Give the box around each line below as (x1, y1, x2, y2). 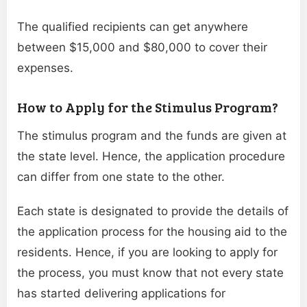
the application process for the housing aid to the (17, 225, 287, 239)
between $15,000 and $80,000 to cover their (17, 40, 267, 55)
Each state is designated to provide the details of (17, 204, 288, 219)
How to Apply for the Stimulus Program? (17, 97, 278, 117)
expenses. (17, 61, 73, 75)
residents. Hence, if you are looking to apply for (17, 245, 278, 260)
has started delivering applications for (17, 286, 225, 301)
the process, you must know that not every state (17, 266, 284, 280)
